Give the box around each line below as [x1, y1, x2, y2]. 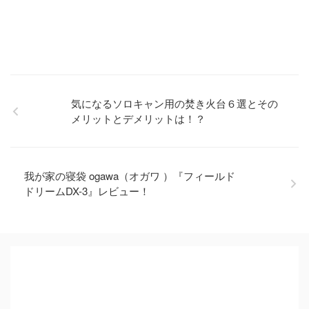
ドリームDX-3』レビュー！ [24, 183, 150, 198]
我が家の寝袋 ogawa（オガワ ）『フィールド [24, 168, 235, 183]
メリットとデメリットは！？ [70, 111, 206, 126]
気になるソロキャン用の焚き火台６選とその [70, 96, 278, 110]
